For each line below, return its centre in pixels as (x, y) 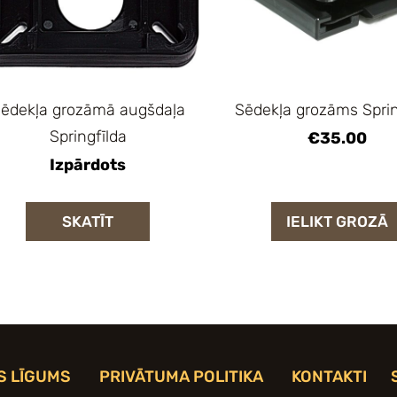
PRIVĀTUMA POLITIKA (181, 377)
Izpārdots (88, 165)
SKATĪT (88, 221)
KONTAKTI (329, 377)
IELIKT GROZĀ (337, 221)
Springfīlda (88, 137)
